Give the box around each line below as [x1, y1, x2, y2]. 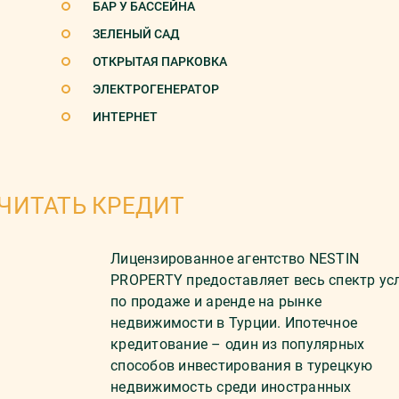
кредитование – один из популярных [110, 336, 365, 353]
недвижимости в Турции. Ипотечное [110, 314, 357, 331]
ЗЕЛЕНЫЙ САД [93, 27, 180, 41]
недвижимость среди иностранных [110, 379, 352, 395]
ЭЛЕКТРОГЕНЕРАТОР [93, 82, 219, 96]
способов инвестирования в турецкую [110, 357, 373, 374]
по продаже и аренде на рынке [110, 293, 322, 310]
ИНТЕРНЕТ [93, 110, 158, 124]
